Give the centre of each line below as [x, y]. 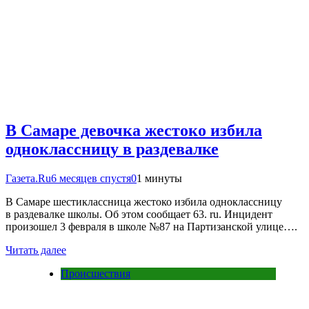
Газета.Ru [28, 178]
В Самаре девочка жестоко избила [134, 130]
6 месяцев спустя [91, 178]
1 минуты [159, 178]
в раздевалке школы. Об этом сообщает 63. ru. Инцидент [139, 214]
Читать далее [36, 250]
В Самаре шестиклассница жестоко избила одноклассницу [144, 201]
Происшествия [96, 273]
